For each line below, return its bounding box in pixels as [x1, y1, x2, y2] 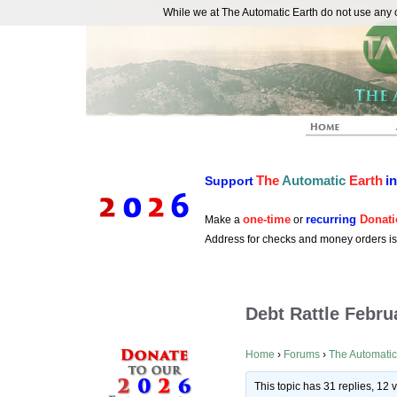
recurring [306, 213, 360, 226]
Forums [284, 348, 320, 362]
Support [205, 174, 253, 188]
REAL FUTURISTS [104, 20, 208, 35]
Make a [205, 214, 243, 226]
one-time [243, 213, 291, 226]
